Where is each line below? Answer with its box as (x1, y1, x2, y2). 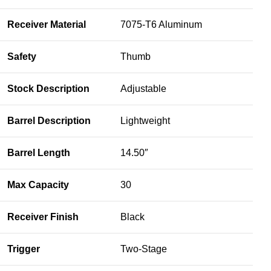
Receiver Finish (7, 211, 79, 222)
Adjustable (120, 83, 167, 94)
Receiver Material (7, 19, 87, 30)
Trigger (7, 243, 41, 254)
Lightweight (120, 115, 171, 126)
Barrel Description (7, 115, 91, 126)
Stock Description (7, 83, 90, 94)
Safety (7, 51, 37, 62)
